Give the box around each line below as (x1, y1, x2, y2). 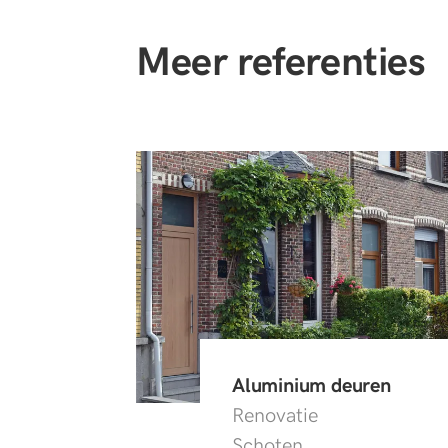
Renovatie (232, 403, 318, 428)
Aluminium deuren (232, 373, 391, 398)
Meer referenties (136, 38, 426, 87)
